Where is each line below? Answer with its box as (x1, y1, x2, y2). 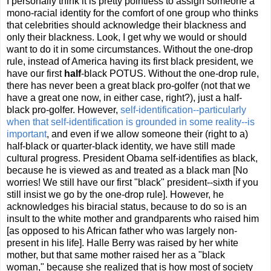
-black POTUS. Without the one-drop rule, (81, 68, 259, 79)
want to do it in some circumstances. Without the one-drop (7, 44, 253, 55)
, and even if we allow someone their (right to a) (47, 129, 248, 140)
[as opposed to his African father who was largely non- (7, 226, 237, 237)
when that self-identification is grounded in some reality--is (7, 117, 255, 128)
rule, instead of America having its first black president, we (7, 56, 253, 67)
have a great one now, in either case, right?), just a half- (7, 93, 242, 103)
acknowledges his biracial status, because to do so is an (7, 201, 247, 212)
